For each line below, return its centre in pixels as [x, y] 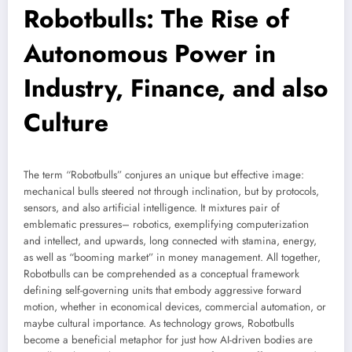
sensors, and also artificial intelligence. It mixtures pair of [152, 208]
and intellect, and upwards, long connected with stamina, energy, [170, 241]
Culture [66, 123]
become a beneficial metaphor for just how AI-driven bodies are [168, 340]
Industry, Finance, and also [176, 88]
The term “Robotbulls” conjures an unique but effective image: [164, 175]
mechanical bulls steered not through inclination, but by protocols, [171, 192]
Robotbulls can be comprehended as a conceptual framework [161, 274]
